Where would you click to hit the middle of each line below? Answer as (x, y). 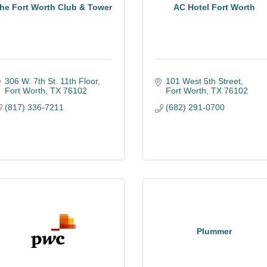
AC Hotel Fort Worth (214, 7)
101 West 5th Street (203, 81)
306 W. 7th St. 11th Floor (51, 81)
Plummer (214, 231)
